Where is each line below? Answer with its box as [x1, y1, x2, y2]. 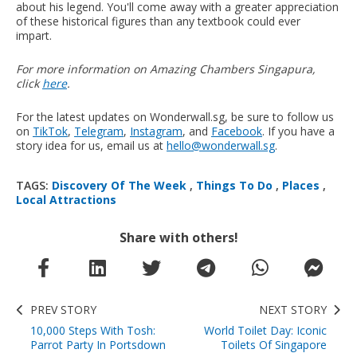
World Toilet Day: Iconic [204, 323, 327, 339]
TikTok [33, 124, 68, 139]
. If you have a [262, 124, 335, 139]
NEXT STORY [259, 302, 327, 318]
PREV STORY [30, 302, 96, 318]
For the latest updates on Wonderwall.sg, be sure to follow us [16, 109, 334, 125]
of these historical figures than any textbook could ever [16, 14, 300, 29]
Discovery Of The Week [52, 178, 186, 194]
